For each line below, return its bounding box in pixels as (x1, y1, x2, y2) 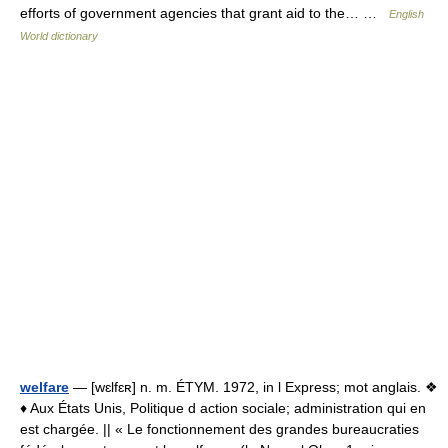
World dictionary (20, 30, 98, 42)
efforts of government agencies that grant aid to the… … (20, 5, 389, 21)
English (389, 8, 424, 20)
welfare (20, 379, 69, 395)
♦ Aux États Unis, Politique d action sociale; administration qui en (20, 400, 426, 416)
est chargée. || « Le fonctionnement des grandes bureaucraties (20, 421, 419, 437)
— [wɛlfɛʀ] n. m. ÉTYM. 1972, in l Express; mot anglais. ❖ (69, 379, 438, 395)
